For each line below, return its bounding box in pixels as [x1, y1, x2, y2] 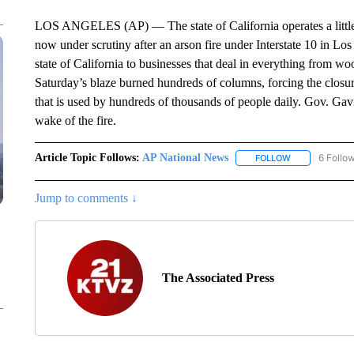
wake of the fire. [34, 114, 116, 127]
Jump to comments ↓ [34, 191, 137, 205]
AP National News [141, 152, 228, 164]
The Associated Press [161, 271, 274, 285]
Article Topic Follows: [34, 152, 140, 164]
